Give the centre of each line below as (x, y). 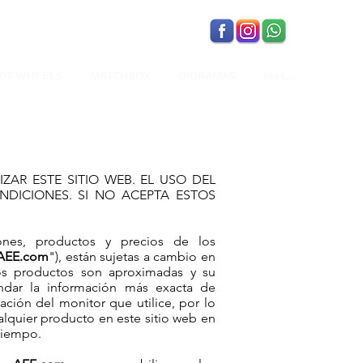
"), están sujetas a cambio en (132, 256)
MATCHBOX (120, 75)
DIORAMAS (207, 75)
